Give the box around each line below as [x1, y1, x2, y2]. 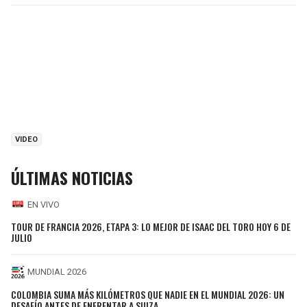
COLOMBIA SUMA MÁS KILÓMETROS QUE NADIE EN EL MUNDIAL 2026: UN [11, 286, 284, 302]
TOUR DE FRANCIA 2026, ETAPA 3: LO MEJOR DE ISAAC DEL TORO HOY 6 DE [11, 219, 291, 234]
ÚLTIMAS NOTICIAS [11, 165, 133, 191]
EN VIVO [27, 199, 60, 210]
